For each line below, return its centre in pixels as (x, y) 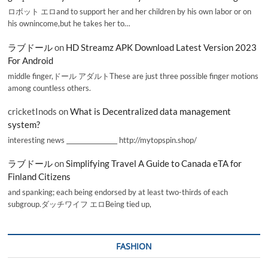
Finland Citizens (39, 177)
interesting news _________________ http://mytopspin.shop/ (103, 140)
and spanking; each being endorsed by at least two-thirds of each (118, 192)
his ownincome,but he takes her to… (69, 24)
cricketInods (33, 111)
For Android (31, 60)
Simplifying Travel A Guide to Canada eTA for (154, 164)
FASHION (134, 246)
